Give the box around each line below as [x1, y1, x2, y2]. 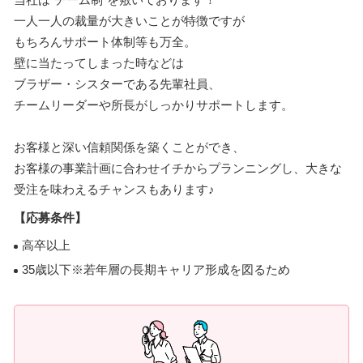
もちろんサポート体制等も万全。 [14, 35, 196, 49]
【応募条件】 [14, 211, 87, 224]
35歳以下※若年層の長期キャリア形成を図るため [22, 263, 290, 276]
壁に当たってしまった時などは [14, 56, 184, 70]
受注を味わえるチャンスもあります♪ [14, 182, 215, 196]
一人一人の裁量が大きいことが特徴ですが [14, 14, 245, 28]
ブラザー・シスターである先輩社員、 [14, 77, 220, 91]
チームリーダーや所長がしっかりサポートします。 [14, 98, 293, 112]
